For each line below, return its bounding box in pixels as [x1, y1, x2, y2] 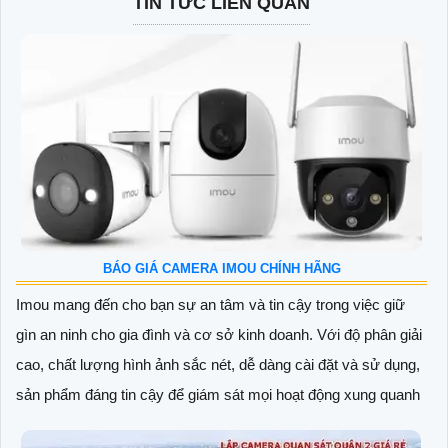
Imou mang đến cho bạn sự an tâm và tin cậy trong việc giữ [16, 296, 405, 314]
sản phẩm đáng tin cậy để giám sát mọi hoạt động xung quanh [16, 386, 420, 404]
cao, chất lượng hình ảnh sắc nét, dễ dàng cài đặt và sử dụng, [16, 356, 420, 374]
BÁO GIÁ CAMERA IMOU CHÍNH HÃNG [102, 261, 341, 277]
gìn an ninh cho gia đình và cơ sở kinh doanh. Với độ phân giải [16, 326, 422, 344]
